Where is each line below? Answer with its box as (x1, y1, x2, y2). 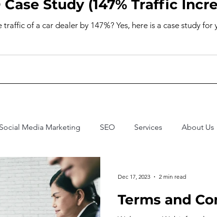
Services (134, 122, 162, 132)
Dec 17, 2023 (118, 173, 150, 181)
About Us (182, 122, 214, 132)
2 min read (159, 173, 186, 181)
